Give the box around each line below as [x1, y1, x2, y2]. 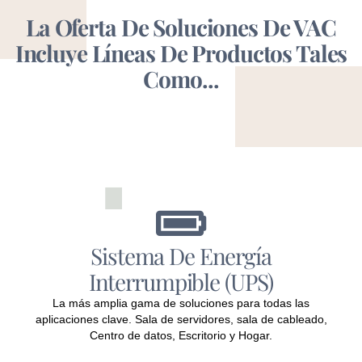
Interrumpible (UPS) [88, 267, 274, 297]
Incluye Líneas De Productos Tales [15, 37, 347, 68]
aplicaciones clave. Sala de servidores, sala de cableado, [35, 313, 327, 326]
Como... [143, 63, 219, 94]
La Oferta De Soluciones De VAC [25, 11, 337, 42]
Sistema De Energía [90, 241, 271, 271]
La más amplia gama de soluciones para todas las [53, 297, 309, 310]
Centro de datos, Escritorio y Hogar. [90, 329, 272, 343]
